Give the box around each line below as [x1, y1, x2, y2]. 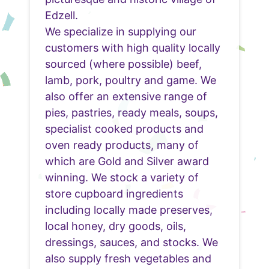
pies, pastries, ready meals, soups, [45, 106, 218, 119]
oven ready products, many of [45, 138, 199, 151]
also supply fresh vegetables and [45, 252, 211, 265]
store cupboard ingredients [45, 187, 183, 200]
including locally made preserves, [45, 203, 213, 216]
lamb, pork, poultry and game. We [45, 73, 216, 86]
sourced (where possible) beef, [45, 57, 202, 70]
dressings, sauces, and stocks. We [45, 235, 218, 249]
